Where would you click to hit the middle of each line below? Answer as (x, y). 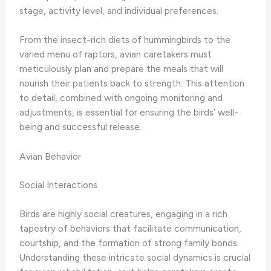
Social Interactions (59, 185)
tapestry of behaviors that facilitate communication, (131, 228)
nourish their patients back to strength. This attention (132, 83)
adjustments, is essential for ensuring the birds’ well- (129, 113)
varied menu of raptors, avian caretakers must (116, 54)
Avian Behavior (51, 157)
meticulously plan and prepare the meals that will (122, 69)
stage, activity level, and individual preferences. (119, 10)
